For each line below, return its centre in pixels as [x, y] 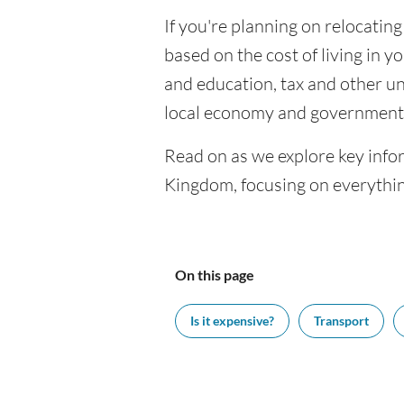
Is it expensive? [232, 321]
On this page [215, 275]
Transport [341, 321]
